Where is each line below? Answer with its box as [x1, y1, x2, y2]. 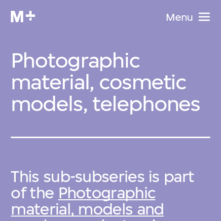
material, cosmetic [11, 69, 186, 95]
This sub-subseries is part [11, 166, 194, 186]
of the [11, 183, 58, 202]
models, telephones [11, 91, 201, 116]
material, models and [11, 199, 164, 219]
